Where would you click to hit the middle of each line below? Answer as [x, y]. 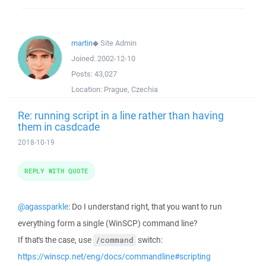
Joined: [84, 58]
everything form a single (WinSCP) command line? [107, 223]
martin [82, 43]
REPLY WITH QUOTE [56, 171]
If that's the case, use [56, 240]
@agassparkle [43, 207]
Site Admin [118, 43]
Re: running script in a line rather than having [121, 115]
